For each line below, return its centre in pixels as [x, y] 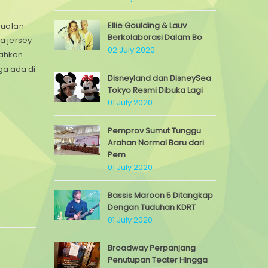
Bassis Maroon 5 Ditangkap [160, 195]
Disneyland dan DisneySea [159, 78]
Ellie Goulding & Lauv [147, 25]
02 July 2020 [131, 50]
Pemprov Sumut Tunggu [154, 131]
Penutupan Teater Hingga [158, 260]
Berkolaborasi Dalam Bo [155, 37]
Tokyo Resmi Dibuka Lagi [155, 90]
